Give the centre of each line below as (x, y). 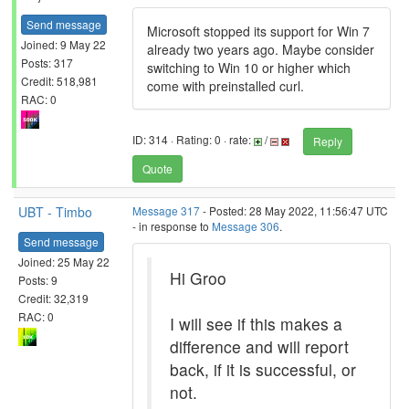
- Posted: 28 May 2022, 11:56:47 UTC (294, 210)
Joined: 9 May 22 (63, 44)
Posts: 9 (38, 279)
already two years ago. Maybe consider (261, 49)
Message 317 (166, 210)
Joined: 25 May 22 (64, 261)
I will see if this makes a (256, 324)
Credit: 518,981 (59, 80)
